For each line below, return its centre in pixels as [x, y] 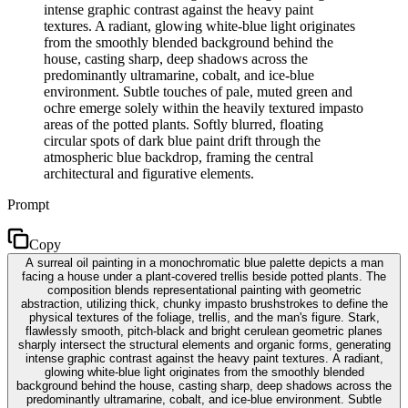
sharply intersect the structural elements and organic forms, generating [204, 344]
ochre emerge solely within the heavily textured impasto [204, 107]
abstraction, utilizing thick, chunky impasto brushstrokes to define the [204, 303]
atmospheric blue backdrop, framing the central [178, 157]
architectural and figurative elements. [149, 173]
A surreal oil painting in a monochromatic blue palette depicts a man [204, 262]
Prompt [28, 204]
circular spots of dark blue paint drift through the [182, 140]
